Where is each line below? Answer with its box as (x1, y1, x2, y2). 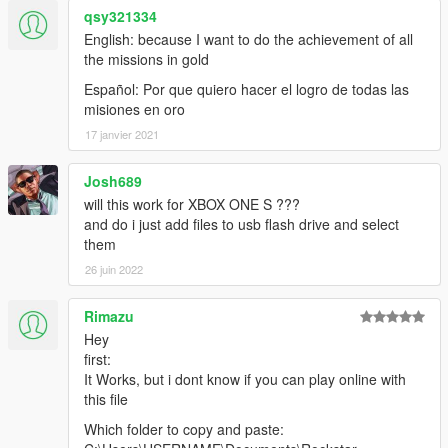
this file (84, 389, 128, 410)
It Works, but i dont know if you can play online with (84, 369, 406, 390)
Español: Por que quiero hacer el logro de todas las (84, 79, 409, 100)
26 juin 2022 (85, 261, 143, 278)
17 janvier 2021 (85, 126, 159, 143)
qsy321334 (84, 6, 157, 27)
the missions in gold (84, 49, 209, 70)
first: (84, 349, 111, 370)
